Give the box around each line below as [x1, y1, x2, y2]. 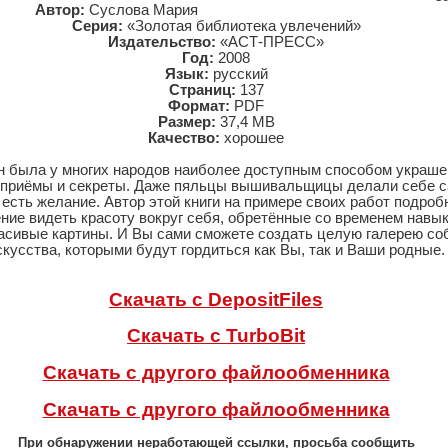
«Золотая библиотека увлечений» [122, 18, 361, 34]
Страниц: [168, 82, 236, 98]
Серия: [71, 18, 123, 34]
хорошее [220, 130, 284, 146]
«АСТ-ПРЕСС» [216, 34, 324, 50]
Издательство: [108, 34, 216, 50]
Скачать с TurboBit [127, 325, 305, 347]
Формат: [168, 98, 230, 114]
